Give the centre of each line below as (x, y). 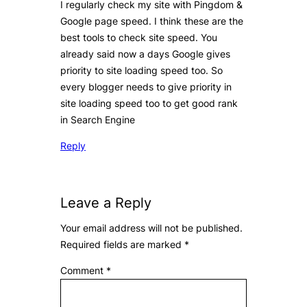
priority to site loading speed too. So (142, 71)
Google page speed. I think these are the (152, 21)
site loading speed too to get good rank (149, 103)
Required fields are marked (122, 245)
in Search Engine (98, 120)
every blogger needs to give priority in (146, 87)
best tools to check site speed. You (139, 38)
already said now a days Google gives (145, 54)
